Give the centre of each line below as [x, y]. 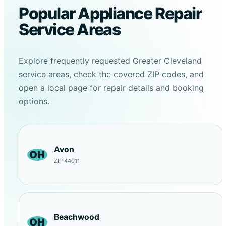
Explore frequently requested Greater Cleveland [110, 60]
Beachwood [76, 217]
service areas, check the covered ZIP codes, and [111, 74]
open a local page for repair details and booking [111, 88]
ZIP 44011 [67, 161]
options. [34, 101]
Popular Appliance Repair [110, 13]
